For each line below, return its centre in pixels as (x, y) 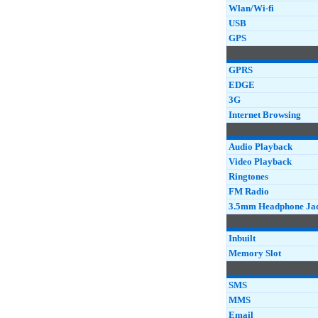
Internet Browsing (265, 115)
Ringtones (248, 176)
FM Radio (249, 191)
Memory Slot (255, 253)
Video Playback (260, 161)
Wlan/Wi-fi (251, 8)
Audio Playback (261, 147)
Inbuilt (242, 238)
